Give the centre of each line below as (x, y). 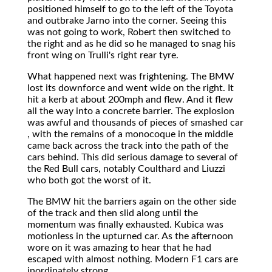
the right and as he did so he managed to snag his (131, 43)
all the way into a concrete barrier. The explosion (131, 111)
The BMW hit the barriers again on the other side (132, 201)
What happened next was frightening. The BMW (131, 76)
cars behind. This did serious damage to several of (133, 157)
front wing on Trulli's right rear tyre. (103, 55)
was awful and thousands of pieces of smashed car (135, 122)
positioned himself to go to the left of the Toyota (130, 9)
